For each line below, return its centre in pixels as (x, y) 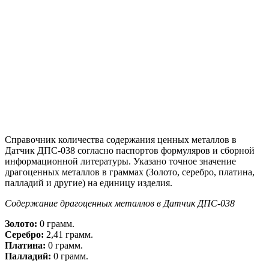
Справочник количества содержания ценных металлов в (121, 139)
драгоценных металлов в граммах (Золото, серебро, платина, (130, 172)
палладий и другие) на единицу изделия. (89, 183)
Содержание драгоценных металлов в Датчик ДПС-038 (120, 203)
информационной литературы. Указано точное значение (120, 161)
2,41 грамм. (68, 234)
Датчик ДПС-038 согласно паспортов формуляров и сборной (130, 150)
